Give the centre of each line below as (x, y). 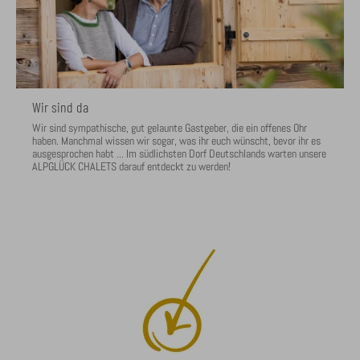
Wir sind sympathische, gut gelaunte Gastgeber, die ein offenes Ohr (170, 128)
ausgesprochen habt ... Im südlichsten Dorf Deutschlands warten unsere (179, 154)
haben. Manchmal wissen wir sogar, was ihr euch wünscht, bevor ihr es (176, 141)
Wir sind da (60, 107)
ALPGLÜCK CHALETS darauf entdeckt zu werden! (131, 167)
